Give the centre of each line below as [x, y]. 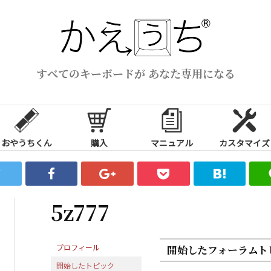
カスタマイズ [244, 142]
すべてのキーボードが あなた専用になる [135, 73]
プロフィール [78, 247]
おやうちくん [27, 142]
